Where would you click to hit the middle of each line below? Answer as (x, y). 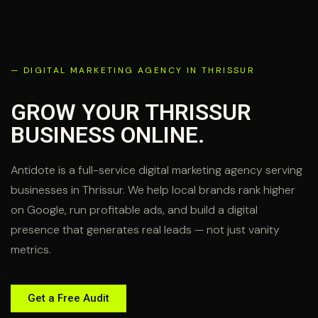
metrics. (31, 250)
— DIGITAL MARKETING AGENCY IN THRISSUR (133, 70)
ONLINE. (163, 135)
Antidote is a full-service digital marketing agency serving (157, 170)
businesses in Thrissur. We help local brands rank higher (153, 190)
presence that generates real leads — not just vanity (145, 230)
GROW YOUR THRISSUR (131, 113)
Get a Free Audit (68, 298)
